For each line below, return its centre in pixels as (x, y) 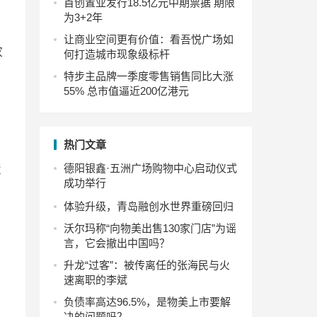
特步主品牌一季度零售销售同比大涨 (149, 76)
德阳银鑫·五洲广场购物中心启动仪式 (150, 168)
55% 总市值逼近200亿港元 (126, 91)
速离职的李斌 (96, 280)
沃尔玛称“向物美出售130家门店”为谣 (150, 228)
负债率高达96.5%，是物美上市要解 (147, 302)
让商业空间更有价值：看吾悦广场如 (149, 39)
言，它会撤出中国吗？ (117, 243)
